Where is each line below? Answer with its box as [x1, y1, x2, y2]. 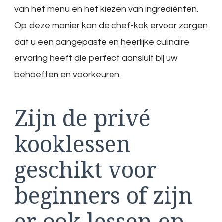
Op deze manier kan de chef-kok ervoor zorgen [14, 20, 208, 30]
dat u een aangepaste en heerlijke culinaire [14, 37, 189, 47]
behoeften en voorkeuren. [14, 69, 121, 79]
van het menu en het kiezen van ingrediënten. [14, 4, 198, 14]
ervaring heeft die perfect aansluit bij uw [14, 53, 177, 63]
